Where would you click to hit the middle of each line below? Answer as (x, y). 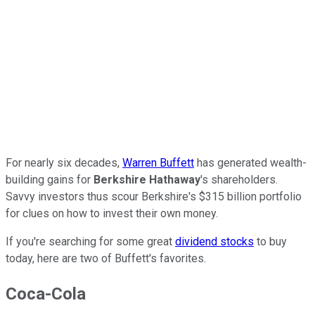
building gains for (50, 179)
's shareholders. (239, 179)
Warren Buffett (158, 162)
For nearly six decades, (64, 162)
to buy (270, 241)
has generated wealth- (250, 162)
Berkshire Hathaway (147, 179)
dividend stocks (214, 241)
